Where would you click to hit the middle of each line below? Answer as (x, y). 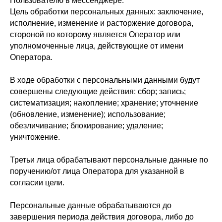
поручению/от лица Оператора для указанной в (97, 171)
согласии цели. (37, 183)
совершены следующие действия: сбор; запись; (98, 91)
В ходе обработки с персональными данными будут (105, 80)
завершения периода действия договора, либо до (102, 217)
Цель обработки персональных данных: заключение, (107, 12)
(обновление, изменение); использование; (88, 114)
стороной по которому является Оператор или (95, 34)
